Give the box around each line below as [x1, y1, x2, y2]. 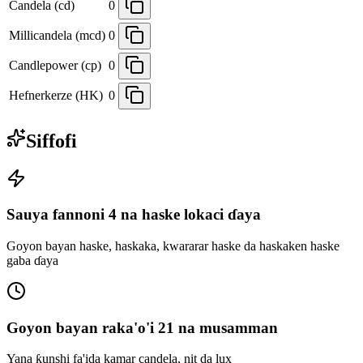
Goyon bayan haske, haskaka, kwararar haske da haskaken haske [6, 239, 340, 254]
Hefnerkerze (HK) [9, 88, 103, 102]
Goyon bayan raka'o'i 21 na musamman [6, 318, 278, 336]
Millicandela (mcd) [9, 28, 105, 42]
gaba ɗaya [6, 254, 58, 268]
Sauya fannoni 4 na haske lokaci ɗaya [6, 206, 261, 224]
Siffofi [26, 130, 77, 152]
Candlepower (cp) [9, 58, 101, 72]
